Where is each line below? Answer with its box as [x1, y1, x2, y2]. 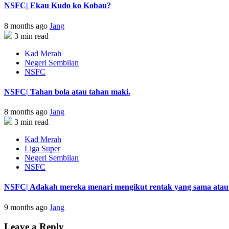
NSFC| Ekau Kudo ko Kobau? [4, 1, 111, 10]
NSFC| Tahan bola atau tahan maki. [4, 87, 130, 96]
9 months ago [4, 202, 50, 212]
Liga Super [25, 144, 60, 153]
